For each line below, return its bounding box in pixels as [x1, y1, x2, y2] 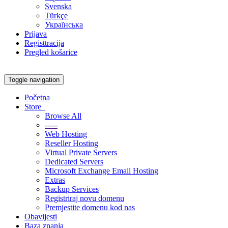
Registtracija [24, 39, 64, 47]
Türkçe [45, 11, 68, 20]
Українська [45, 20, 83, 29]
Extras [45, 176, 65, 184]
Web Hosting [45, 130, 87, 138]
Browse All [45, 111, 81, 120]
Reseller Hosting [45, 139, 98, 148]
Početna [24, 93, 50, 102]
